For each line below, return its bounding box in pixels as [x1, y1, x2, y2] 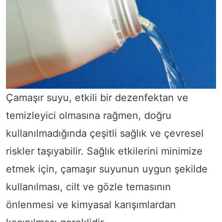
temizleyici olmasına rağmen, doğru [6, 109, 171, 121]
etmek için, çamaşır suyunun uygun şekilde [6, 163, 208, 175]
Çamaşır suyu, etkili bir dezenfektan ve [6, 91, 188, 104]
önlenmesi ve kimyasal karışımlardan [6, 198, 176, 211]
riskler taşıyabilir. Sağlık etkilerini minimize [6, 145, 203, 157]
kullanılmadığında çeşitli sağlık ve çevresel [6, 127, 204, 139]
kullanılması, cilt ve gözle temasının [6, 180, 171, 193]
